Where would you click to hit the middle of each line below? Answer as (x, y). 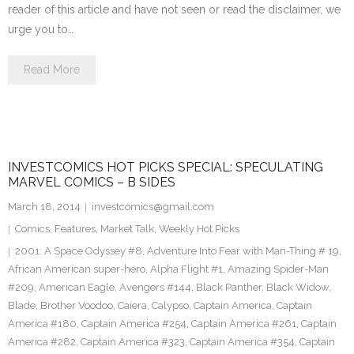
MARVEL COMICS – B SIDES (92, 182)
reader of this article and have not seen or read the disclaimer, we (174, 9)
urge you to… (41, 29)
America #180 (42, 324)
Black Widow (298, 287)
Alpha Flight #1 (186, 269)
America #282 (42, 342)
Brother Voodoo (77, 305)
